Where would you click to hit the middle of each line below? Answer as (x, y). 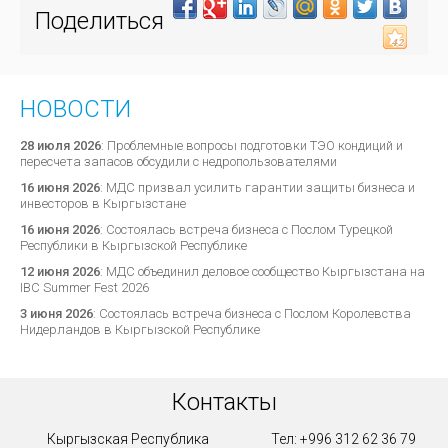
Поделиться (99, 21)
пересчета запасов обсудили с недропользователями (178, 161)
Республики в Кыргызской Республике (133, 245)
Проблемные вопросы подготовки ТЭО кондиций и (255, 145)
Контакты (224, 402)
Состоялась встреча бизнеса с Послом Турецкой (249, 229)
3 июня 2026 (56, 313)
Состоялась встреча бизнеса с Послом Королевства (255, 313)
